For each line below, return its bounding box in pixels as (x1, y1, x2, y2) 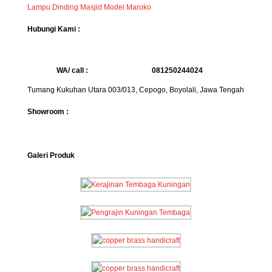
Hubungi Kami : (27, 24, 80, 33)
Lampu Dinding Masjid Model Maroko (27, 2, 151, 12)
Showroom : (27, 107, 69, 116)
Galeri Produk (27, 151, 75, 160)
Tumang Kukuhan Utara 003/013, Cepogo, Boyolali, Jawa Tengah (27, 85, 244, 94)
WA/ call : (27, 66, 152, 75)
